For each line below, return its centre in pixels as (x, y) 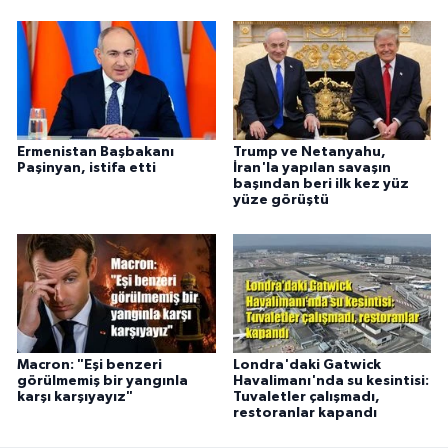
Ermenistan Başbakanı (95, 152)
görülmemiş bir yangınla (102, 381)
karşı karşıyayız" (75, 397)
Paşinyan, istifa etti (86, 168)
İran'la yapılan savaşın (311, 168)
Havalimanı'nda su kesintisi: (330, 381)
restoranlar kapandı (304, 413)
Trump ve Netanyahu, (309, 152)
